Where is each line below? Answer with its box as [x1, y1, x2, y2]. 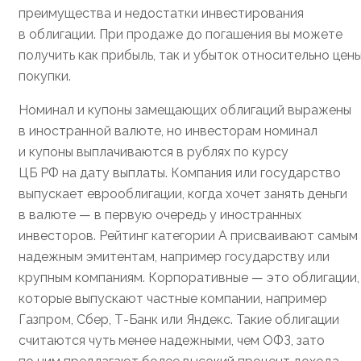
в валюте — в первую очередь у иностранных [19, 207, 301, 223]
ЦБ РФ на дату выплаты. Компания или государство [19, 165, 341, 181]
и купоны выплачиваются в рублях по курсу [19, 144, 288, 160]
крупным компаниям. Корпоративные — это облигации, [19, 270, 359, 286]
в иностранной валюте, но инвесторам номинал [19, 123, 317, 139]
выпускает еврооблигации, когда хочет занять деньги [19, 186, 347, 202]
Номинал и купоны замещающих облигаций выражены [19, 102, 351, 118]
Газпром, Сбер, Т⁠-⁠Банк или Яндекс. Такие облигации [19, 312, 339, 328]
